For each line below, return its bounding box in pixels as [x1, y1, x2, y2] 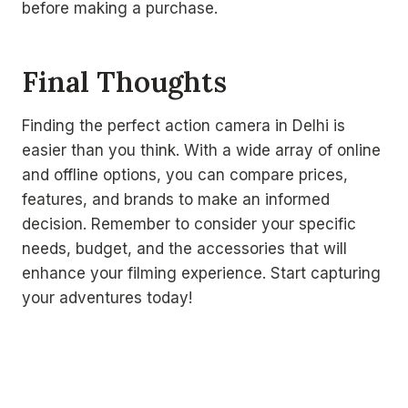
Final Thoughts [22, 63, 227, 99]
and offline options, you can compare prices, [22, 166, 348, 184]
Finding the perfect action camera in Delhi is [22, 117, 345, 135]
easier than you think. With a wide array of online [22, 141, 381, 159]
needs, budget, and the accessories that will [22, 240, 347, 258]
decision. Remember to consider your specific [22, 215, 356, 233]
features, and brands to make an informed [22, 190, 330, 209]
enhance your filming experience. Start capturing [22, 264, 381, 282]
